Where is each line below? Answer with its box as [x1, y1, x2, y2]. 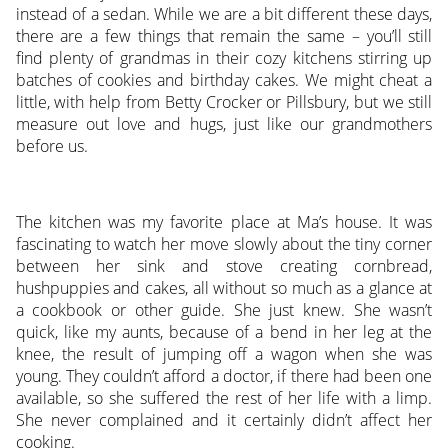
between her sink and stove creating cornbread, [15, 255, 433, 278]
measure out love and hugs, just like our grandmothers [15, 113, 433, 136]
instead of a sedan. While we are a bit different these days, [15, 3, 433, 26]
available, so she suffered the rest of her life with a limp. [15, 387, 433, 410]
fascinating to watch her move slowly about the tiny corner [15, 233, 433, 256]
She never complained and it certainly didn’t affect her [15, 409, 433, 432]
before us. [15, 135, 88, 158]
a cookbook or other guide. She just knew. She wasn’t [15, 299, 433, 322]
